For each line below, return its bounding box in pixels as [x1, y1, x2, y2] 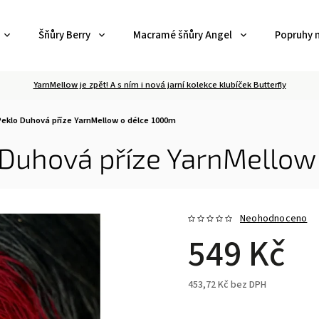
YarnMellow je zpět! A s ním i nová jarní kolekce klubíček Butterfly [33, 78, 286, 91]
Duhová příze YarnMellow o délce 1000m [20, 114, 176, 127]
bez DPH [229, 278, 267, 292]
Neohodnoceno [240, 211, 308, 226]
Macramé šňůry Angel [133, 28, 232, 43]
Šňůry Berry [38, 28, 90, 43]
